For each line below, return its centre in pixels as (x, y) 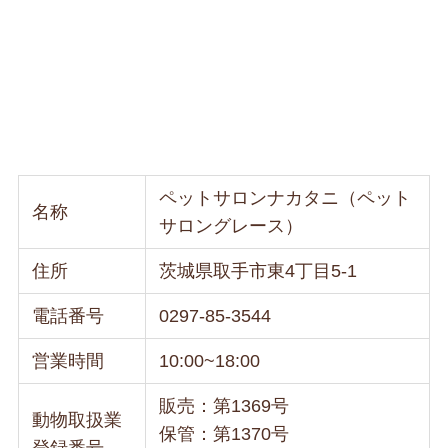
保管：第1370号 (224, 433)
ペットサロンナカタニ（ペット (285, 197)
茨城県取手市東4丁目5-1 (258, 270)
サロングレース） (231, 225)
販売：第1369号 (224, 405)
